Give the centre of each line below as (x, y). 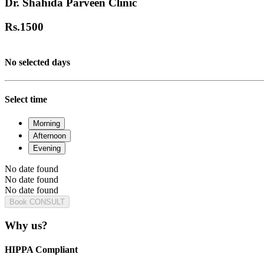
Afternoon (49, 136)
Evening (47, 148)
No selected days (37, 62)
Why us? (26, 225)
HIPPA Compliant (41, 249)
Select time (26, 99)
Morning (47, 123)
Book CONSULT (37, 202)
